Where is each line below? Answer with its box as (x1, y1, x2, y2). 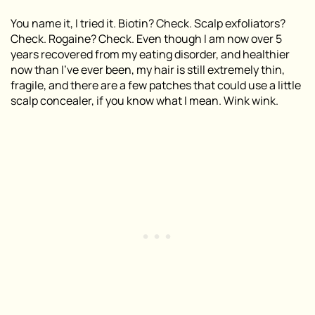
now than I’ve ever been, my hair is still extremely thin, (11, 62, 285, 78)
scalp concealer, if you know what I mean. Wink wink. (11, 93, 278, 109)
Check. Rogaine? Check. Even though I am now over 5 (11, 31, 282, 47)
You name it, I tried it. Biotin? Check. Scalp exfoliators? (11, 15, 285, 32)
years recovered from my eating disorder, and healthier (11, 46, 290, 63)
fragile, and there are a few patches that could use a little (11, 77, 301, 94)
